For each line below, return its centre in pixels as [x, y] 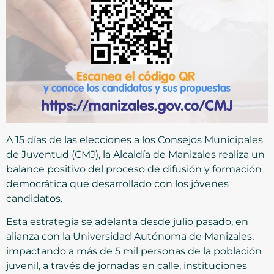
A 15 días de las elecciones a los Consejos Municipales [135, 139]
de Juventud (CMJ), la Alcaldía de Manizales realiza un [135, 154]
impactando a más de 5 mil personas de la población [134, 251]
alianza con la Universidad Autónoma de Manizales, [130, 237]
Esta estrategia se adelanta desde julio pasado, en [127, 222]
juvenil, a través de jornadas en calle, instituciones [127, 266]
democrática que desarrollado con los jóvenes [117, 183]
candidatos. [34, 198]
